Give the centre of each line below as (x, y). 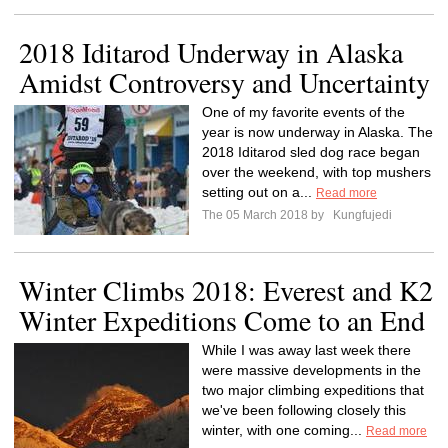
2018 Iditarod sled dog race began (311, 152)
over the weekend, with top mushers (316, 172)
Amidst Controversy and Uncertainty (224, 82)
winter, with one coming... (284, 430)
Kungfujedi (361, 215)
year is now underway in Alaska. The (317, 132)
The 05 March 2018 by (266, 215)
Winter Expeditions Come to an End (222, 320)
